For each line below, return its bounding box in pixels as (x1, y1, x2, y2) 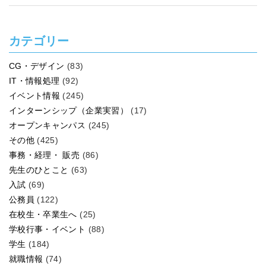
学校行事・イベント (9, 224, 86, 234)
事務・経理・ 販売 (9, 150, 80, 160)
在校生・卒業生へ (9, 209, 77, 219)
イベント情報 (9, 90, 61, 100)
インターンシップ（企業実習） (9, 105, 128, 115)
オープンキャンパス (9, 120, 86, 130)
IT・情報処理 (9, 75, 60, 85)
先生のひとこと (9, 164, 69, 175)
